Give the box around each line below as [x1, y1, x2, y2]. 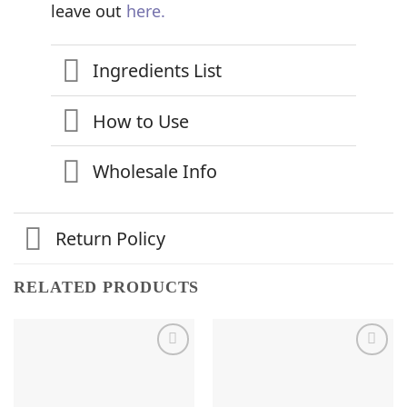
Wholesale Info [92, 159, 217, 184]
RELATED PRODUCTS [14, 277, 200, 296]
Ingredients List [92, 57, 222, 83]
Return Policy [55, 226, 165, 252]
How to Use [92, 108, 189, 134]
